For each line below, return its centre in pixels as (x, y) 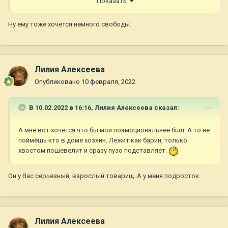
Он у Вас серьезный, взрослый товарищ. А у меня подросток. (104, 176)
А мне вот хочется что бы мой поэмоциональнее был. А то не (114, 130)
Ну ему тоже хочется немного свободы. (70, 24)
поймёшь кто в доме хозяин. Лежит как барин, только (103, 140)
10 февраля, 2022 (108, 82)
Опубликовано (58, 82)
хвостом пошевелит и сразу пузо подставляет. (93, 151)
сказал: (166, 108)
